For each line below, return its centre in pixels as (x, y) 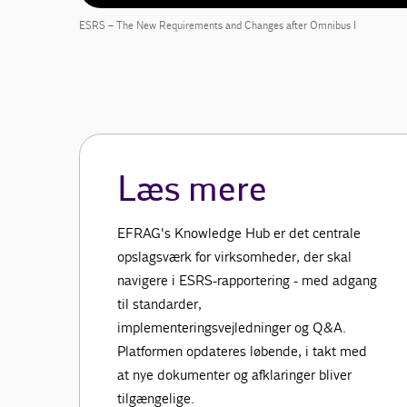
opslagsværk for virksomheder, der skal (234, 257)
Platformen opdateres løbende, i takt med (242, 352)
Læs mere (192, 191)
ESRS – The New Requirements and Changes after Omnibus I (218, 26)
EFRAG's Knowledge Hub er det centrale (238, 233)
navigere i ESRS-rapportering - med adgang (247, 281)
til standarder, (159, 304)
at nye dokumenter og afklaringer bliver (234, 375)
